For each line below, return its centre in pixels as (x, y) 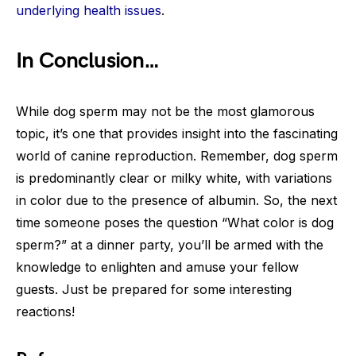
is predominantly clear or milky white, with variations (174, 178)
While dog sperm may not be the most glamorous (165, 111)
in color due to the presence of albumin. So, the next (176, 200)
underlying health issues (89, 10)
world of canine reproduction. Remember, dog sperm (177, 156)
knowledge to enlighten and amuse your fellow (157, 267)
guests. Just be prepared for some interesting (154, 289)
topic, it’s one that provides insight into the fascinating (177, 133)
